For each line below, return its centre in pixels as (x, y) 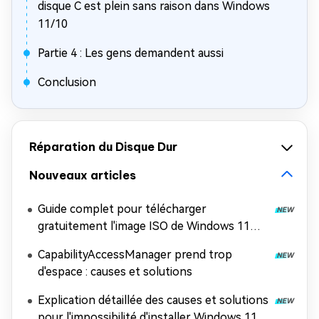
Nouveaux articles (83, 175)
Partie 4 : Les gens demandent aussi (131, 53)
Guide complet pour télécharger (122, 209)
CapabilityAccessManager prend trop (135, 255)
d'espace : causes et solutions (115, 272)
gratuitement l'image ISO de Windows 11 (144, 226)
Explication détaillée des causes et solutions (153, 300)
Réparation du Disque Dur (103, 147)
